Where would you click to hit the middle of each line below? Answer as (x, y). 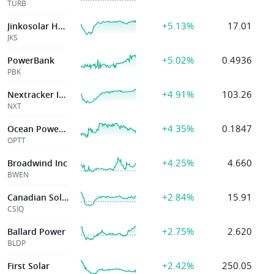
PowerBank (31, 60)
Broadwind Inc (37, 163)
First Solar (28, 266)
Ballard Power (36, 231)
